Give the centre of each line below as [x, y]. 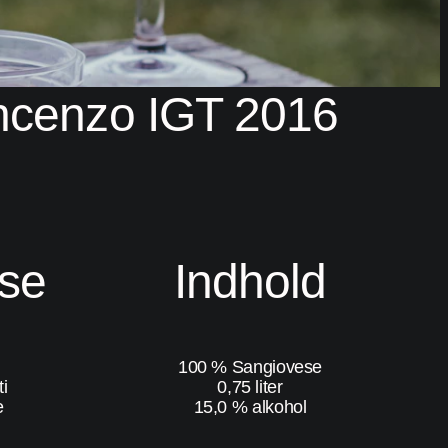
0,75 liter [250, 387]
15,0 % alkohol [250, 407]
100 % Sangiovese [250, 367]
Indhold [250, 282]
